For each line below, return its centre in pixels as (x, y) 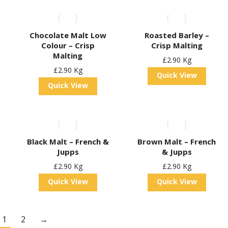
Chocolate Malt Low (68, 35)
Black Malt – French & (68, 141)
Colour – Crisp (68, 45)
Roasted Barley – (177, 35)
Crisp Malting (177, 45)
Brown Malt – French (177, 141)
